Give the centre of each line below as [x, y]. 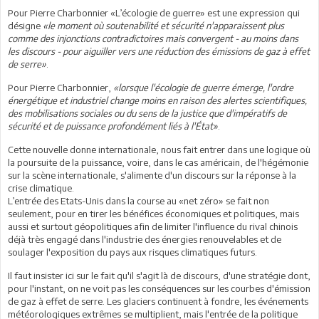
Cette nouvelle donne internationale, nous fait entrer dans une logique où [159, 149]
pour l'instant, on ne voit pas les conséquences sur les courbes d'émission [159, 288]
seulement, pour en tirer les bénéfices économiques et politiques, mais [153, 213]
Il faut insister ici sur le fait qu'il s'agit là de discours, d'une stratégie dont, [159, 275]
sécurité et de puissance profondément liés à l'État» [113, 126]
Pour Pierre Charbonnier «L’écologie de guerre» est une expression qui [154, 12]
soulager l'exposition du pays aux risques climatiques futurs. [132, 252]
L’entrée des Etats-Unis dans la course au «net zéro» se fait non [138, 200]
